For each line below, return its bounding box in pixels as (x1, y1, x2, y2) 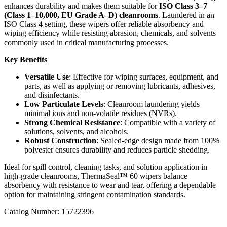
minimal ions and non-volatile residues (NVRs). (24, 109, 177, 118)
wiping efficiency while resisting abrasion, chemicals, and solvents (4, 29, 216, 38)
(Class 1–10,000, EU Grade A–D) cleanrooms (4, 11, 158, 20)
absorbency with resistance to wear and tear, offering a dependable (4, 181, 216, 190)
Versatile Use (24, 72, 69, 82)
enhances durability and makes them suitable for (4, 2, 157, 11)
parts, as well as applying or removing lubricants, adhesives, (24, 82, 215, 91)
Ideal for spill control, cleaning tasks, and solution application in (4, 163, 207, 172)
